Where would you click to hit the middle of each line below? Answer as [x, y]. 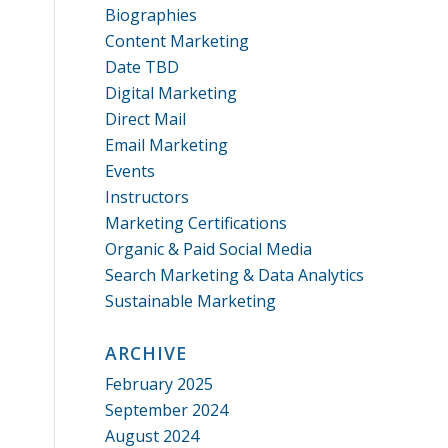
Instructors [147, 197]
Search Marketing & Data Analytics [235, 275]
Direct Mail [146, 119]
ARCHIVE [146, 353]
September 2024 [167, 410]
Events [130, 171]
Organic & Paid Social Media [209, 249]
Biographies [151, 15]
